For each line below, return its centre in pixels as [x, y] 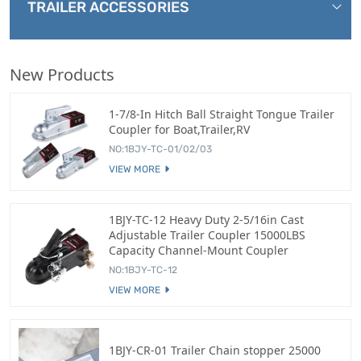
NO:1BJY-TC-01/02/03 [160, 149]
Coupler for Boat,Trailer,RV [179, 130]
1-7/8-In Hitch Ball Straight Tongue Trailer [222, 114]
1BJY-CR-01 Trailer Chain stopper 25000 [215, 350]
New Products [62, 75]
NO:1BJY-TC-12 [143, 270]
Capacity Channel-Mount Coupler [199, 251]
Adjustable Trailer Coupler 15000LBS [207, 235]
